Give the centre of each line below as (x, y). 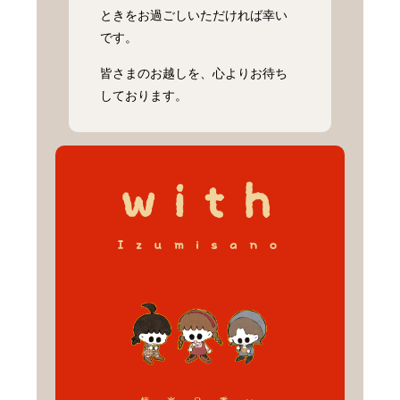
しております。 (144, 95)
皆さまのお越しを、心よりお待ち (194, 73)
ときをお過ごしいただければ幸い (194, 15)
